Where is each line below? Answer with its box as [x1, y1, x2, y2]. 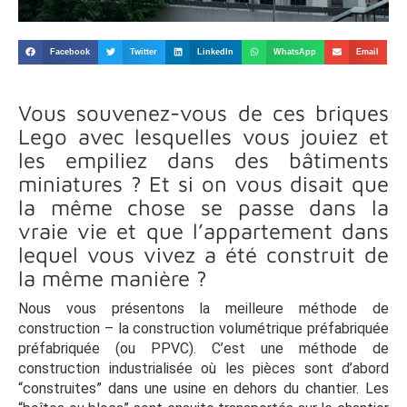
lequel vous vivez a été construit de [18, 241, 389, 267]
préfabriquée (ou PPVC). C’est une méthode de [18, 339, 389, 357]
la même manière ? [18, 264, 207, 291]
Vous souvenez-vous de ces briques [18, 99, 389, 125]
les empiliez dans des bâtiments [18, 146, 389, 173]
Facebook [50, 47, 91, 57]
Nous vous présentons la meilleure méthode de [18, 299, 389, 317]
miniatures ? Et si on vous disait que [18, 170, 389, 196]
